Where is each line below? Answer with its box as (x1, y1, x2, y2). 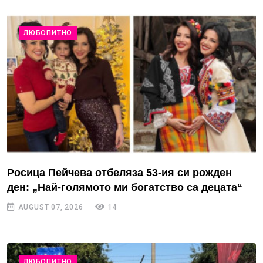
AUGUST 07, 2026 (15, 203, 83, 211)
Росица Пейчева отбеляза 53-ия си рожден (7, 167, 232, 178)
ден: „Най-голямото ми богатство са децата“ (7, 181, 242, 193)
